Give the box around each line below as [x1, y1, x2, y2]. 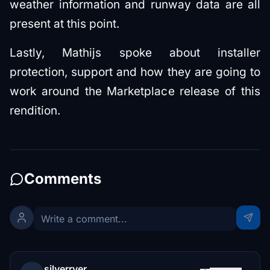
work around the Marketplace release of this [10, 84, 260, 98]
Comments [24, 169, 101, 187]
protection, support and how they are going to [10, 64, 260, 79]
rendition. [10, 103, 60, 118]
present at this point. [10, 16, 119, 31]
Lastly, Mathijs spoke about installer [10, 45, 260, 60]
